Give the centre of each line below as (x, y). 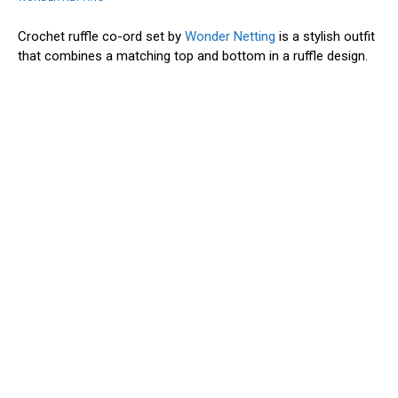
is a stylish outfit (325, 36)
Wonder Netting (230, 36)
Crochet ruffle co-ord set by (101, 36)
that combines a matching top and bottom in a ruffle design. (195, 56)
